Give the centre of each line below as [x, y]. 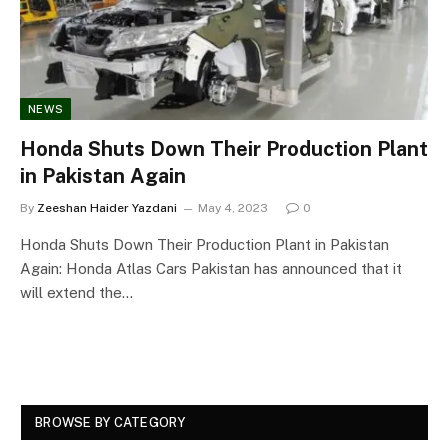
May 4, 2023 [233, 207]
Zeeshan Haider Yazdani [107, 207]
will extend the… [76, 292]
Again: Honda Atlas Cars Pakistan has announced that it [211, 268]
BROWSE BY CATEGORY [110, 422]
